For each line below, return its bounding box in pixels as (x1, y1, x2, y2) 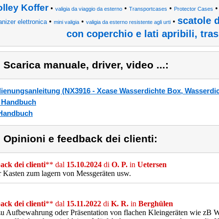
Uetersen (137, 160, 167, 169)
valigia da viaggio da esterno (55, 6, 122, 12)
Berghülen (138, 199, 173, 208)
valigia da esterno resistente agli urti (86, 19, 171, 25)
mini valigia (53, 19, 79, 25)
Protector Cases (174, 6, 213, 12)
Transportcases (129, 6, 167, 12)
